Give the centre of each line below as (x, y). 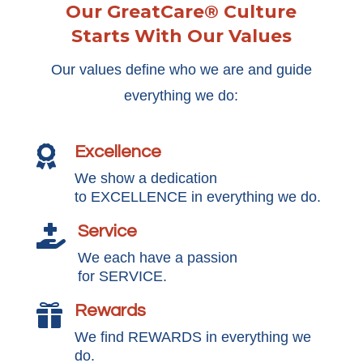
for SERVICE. (122, 276)
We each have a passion (157, 258)
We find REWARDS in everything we (192, 337)
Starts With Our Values (181, 36)
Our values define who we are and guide (181, 70)
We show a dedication (145, 178)
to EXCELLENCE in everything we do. (197, 197)
